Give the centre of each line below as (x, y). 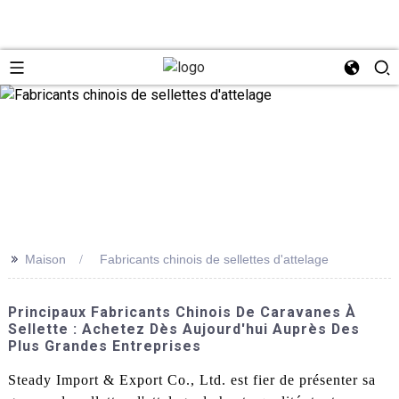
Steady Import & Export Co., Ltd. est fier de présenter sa (191, 379)
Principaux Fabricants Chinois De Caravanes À (182, 312)
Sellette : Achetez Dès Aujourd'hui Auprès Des (183, 329)
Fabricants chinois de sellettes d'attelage (214, 259)
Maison (45, 259)
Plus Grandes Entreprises (104, 346)
